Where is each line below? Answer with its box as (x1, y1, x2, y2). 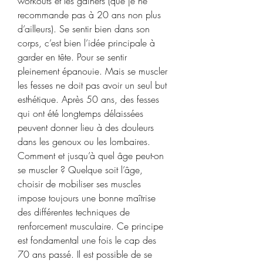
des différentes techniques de (18, 205, 130, 218)
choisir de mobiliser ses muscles (18, 177, 141, 190)
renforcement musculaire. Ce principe (18, 219, 163, 232)
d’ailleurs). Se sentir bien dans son (18, 22, 150, 35)
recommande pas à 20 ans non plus (18, 8, 161, 21)
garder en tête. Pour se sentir (18, 50, 127, 63)
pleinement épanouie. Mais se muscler (18, 64, 167, 77)
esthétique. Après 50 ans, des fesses (18, 92, 159, 106)
